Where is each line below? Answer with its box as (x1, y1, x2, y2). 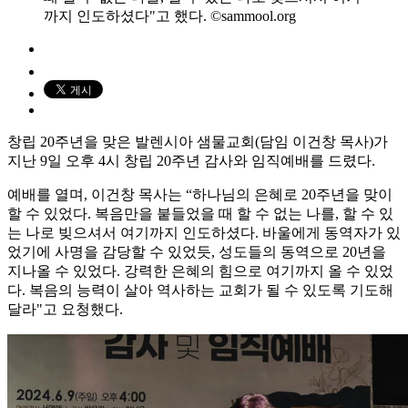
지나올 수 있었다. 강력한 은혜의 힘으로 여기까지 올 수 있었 (7, 262, 393, 279)
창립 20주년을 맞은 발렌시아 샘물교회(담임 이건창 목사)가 (7, 133, 388, 149)
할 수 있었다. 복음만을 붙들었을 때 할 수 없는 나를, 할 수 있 (7, 205, 393, 221)
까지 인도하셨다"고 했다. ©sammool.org (44, 7, 296, 24)
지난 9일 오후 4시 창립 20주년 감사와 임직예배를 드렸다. (7, 152, 375, 168)
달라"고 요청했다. (7, 301, 123, 317)
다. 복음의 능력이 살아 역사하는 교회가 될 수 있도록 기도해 (7, 281, 393, 298)
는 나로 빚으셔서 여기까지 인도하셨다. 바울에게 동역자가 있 (7, 224, 401, 240)
